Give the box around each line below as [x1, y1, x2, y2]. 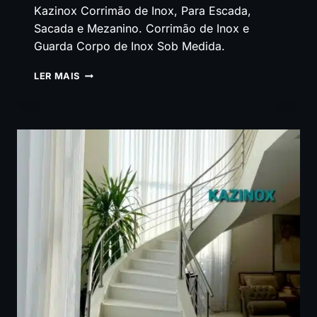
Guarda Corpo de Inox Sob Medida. [34, 39, 225, 54]
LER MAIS [34, 71, 81, 82]
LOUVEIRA [79, 166, 130, 178]
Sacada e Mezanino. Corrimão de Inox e [34, 21, 249, 36]
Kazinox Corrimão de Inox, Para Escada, [34, 4, 251, 18]
